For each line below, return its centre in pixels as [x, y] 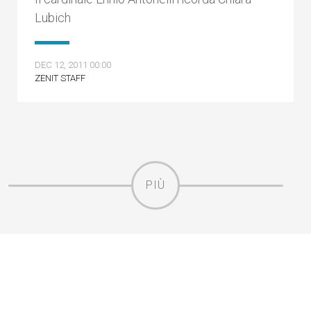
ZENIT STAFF [60, 78]
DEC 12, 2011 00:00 [73, 65]
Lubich [53, 18]
